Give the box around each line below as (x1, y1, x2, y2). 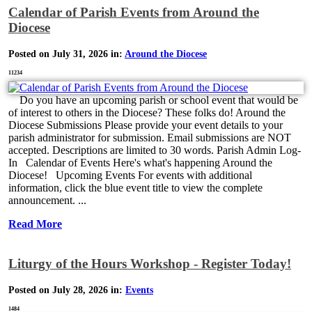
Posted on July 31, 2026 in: (8, 49, 125, 60)
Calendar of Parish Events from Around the (8, 5, 259, 20)
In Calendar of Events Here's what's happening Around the (8, 157, 272, 169)
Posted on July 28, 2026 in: (8, 285, 125, 296)
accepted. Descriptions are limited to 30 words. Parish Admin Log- (8, 144, 301, 157)
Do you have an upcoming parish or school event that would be (8, 94, 298, 107)
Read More (8, 218, 62, 231)
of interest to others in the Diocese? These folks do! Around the (8, 107, 286, 119)
